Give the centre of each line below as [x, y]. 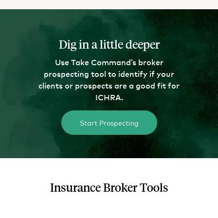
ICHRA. [109, 97]
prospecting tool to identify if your [109, 74]
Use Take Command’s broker [109, 62]
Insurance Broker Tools [109, 188]
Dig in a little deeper [109, 45]
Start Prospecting [109, 123]
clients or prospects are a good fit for [109, 85]
